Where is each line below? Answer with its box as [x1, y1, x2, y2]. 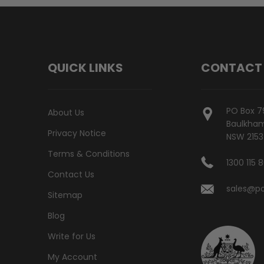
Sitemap [47, 189, 82, 201]
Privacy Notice [47, 127, 106, 139]
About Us [47, 106, 84, 118]
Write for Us [47, 230, 95, 242]
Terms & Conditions [47, 147, 130, 160]
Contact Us [47, 168, 94, 180]
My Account [47, 250, 97, 263]
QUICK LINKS [47, 59, 123, 76]
